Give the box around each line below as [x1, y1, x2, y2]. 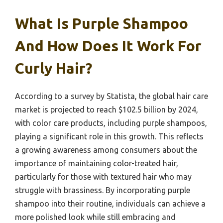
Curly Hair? [15, 60, 92, 77]
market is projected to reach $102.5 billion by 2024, [15, 105, 198, 114]
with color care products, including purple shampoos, [15, 118, 207, 128]
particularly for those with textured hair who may [15, 172, 192, 182]
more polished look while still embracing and [15, 213, 176, 222]
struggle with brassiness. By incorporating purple [15, 186, 190, 195]
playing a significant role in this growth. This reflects [15, 132, 204, 141]
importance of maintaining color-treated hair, [15, 159, 178, 168]
